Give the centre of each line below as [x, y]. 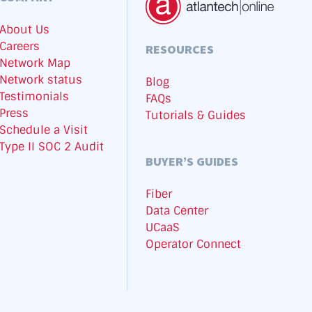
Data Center [177, 210]
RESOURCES [180, 49]
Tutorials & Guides [196, 115]
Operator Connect [194, 244]
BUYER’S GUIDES [192, 161]
